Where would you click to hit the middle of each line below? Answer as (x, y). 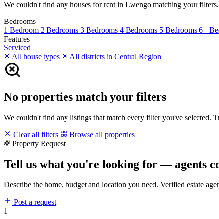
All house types (36, 56)
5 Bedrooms (179, 30)
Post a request (34, 202)
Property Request (39, 143)
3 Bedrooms (100, 30)
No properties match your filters (85, 97)
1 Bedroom (22, 30)
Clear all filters (36, 134)
